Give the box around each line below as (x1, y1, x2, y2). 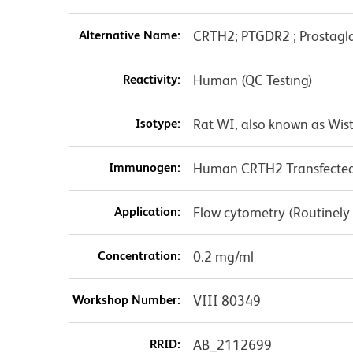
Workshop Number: (72, 292, 180, 307)
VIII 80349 (192, 292, 261, 309)
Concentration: (97, 247, 180, 263)
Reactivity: (122, 71, 180, 87)
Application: (113, 203, 180, 219)
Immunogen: (108, 159, 180, 175)
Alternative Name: (78, 27, 180, 43)
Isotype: (135, 115, 180, 131)
